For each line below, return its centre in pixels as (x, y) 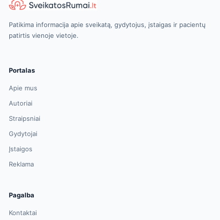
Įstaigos (21, 149)
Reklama (21, 164)
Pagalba (22, 195)
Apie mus (23, 88)
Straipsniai (25, 118)
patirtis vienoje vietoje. (44, 35)
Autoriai (21, 103)
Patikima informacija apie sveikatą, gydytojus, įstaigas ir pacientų (107, 24)
